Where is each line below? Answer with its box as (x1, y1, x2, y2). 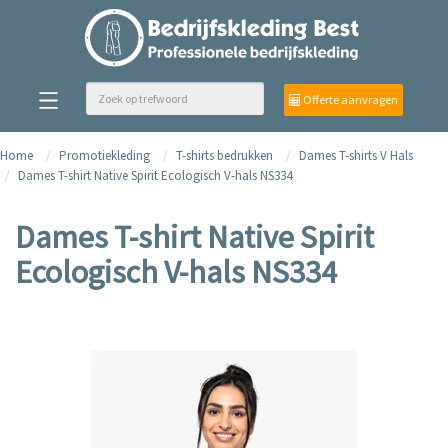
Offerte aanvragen (300, 92, 398, 107)
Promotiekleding (59, 147, 150, 164)
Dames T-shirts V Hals (299, 147, 413, 164)
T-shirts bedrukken (176, 147, 273, 164)
